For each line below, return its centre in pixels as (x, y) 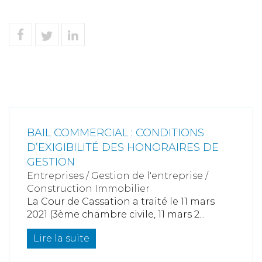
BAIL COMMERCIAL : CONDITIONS (116, 132)
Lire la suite (61, 238)
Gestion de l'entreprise (147, 175)
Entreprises (55, 175)
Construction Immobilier (88, 188)
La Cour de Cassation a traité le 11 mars (121, 201)
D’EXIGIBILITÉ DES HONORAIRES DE (123, 147)
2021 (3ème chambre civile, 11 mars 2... (116, 214)
